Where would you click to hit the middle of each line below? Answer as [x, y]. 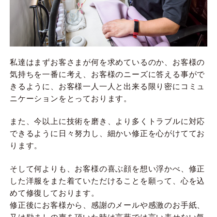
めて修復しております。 [54, 193]
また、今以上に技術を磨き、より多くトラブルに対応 [108, 122]
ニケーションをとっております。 [71, 98]
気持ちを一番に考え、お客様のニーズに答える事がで [108, 74]
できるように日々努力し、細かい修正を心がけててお [108, 134]
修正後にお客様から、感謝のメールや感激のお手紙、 [108, 205]
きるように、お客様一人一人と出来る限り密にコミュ [108, 86]
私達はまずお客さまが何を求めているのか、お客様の [108, 62]
